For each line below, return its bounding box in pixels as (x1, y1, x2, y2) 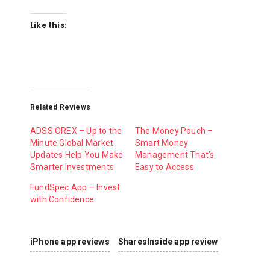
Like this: (30, 20, 67, 30)
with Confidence (30, 194, 95, 204)
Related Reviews (30, 102, 91, 111)
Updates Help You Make (30, 149, 124, 160)
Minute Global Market (30, 137, 114, 148)
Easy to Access (135, 162, 194, 172)
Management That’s (135, 149, 215, 160)
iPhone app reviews (30, 236, 110, 246)
